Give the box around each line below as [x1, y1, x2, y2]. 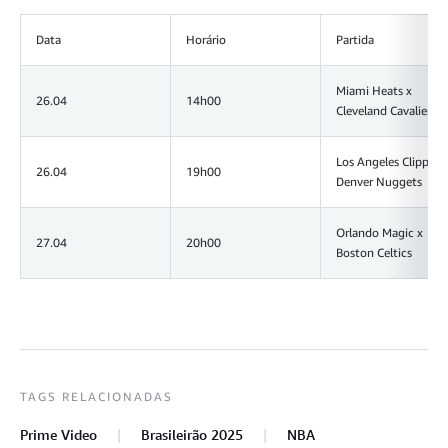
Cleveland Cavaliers [336, 103, 436, 119]
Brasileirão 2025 [141, 426, 243, 444]
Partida [336, 32, 374, 48]
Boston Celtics [336, 245, 412, 261]
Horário [186, 32, 226, 48]
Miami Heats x [336, 83, 412, 99]
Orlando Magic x [336, 225, 423, 241]
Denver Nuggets [336, 174, 422, 190]
